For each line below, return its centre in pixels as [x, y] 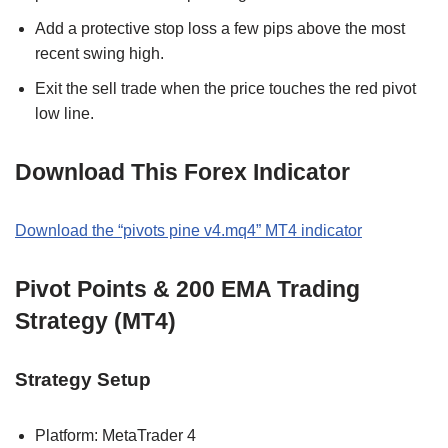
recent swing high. [99, 53]
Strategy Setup [83, 379]
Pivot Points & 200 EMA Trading [187, 288]
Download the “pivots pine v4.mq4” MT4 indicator [188, 230]
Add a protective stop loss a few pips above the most [220, 28]
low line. [64, 113]
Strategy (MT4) [95, 320]
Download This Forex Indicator [182, 171]
